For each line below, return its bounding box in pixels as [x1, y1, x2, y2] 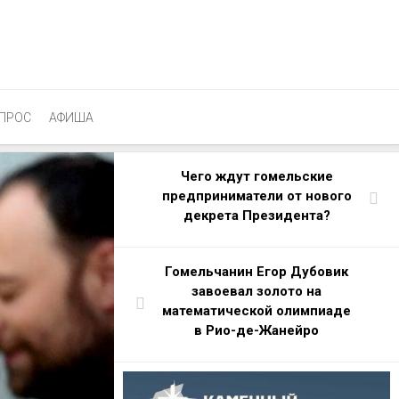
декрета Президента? [183, 208, 330, 224]
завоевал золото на [191, 283, 322, 299]
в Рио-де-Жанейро [194, 322, 319, 338]
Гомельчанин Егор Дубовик [165, 264, 348, 280]
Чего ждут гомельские [180, 168, 333, 184]
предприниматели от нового [161, 188, 352, 204]
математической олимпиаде [162, 303, 351, 319]
